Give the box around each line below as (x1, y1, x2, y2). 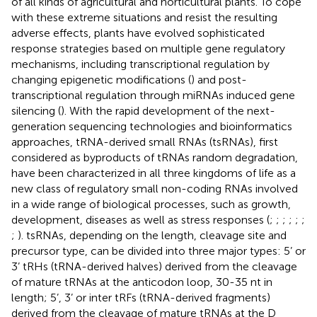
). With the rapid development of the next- (61, 103, 275, 117)
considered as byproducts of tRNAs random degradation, (11, 150, 298, 164)
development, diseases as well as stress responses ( (11, 212, 270, 226)
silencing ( (11, 103, 61, 117)
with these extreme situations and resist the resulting (11, 10, 277, 24)
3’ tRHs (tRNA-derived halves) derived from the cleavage (11, 259, 297, 273)
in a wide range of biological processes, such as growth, (11, 197, 291, 211)
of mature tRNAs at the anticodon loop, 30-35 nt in (11, 275, 272, 289)
